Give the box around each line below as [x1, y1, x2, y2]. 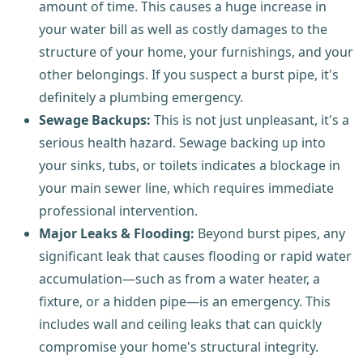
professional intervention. [39, 201, 198, 220]
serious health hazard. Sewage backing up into [39, 133, 326, 152]
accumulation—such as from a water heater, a [39, 269, 320, 288]
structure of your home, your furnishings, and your [39, 42, 353, 61]
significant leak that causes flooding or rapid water [39, 246, 352, 265]
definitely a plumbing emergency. [39, 88, 243, 106]
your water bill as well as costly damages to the [39, 19, 327, 38]
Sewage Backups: [39, 110, 151, 129]
